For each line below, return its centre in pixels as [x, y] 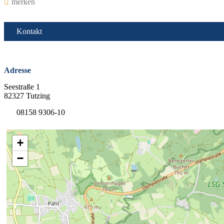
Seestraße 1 [22, 87]
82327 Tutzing [27, 96]
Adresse [17, 70]
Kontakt [29, 31]
